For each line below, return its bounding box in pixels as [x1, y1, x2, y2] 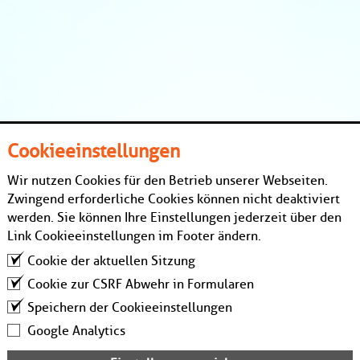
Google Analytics [27, 322, 125, 338]
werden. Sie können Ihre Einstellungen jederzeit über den [7, 209, 342, 225]
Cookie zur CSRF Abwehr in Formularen [27, 276, 254, 292]
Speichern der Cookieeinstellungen [27, 299, 232, 315]
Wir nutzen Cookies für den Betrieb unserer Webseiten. [7, 172, 328, 188]
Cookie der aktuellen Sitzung [27, 252, 195, 268]
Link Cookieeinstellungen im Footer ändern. [7, 227, 261, 243]
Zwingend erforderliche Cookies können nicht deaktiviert [7, 190, 340, 207]
